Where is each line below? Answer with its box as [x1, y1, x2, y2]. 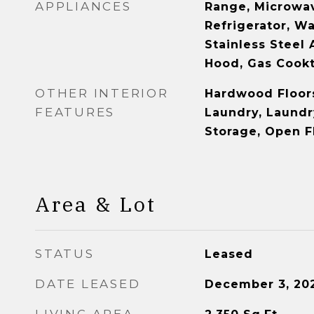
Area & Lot [35, 191, 156, 217]
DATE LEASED [35, 277, 141, 291]
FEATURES [35, 105, 115, 119]
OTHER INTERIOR [35, 86, 169, 100]
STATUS [35, 247, 95, 261]
